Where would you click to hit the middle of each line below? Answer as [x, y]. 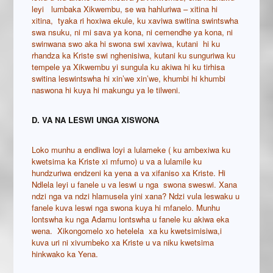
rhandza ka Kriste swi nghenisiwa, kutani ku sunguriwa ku [134, 55]
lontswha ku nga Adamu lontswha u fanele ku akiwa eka [131, 219]
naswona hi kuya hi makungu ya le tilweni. [106, 90]
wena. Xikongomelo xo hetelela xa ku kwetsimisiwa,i [127, 231]
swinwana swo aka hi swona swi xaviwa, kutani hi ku [126, 44]
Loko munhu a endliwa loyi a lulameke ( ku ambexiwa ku [131, 150]
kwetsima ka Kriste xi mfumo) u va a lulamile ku [117, 161]
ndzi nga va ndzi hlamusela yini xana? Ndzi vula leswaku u [136, 196]
